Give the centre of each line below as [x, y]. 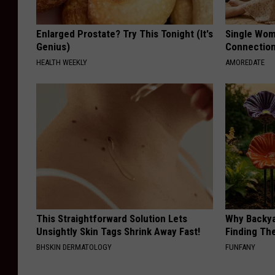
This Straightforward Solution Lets [112, 218]
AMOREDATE [245, 62]
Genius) [53, 46]
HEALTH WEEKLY [62, 62]
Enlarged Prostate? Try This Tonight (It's [125, 33]
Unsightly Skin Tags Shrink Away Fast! [118, 231]
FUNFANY [241, 247]
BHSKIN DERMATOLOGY [74, 247]
